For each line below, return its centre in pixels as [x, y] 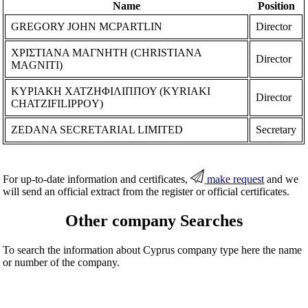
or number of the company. [62, 262]
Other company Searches [154, 220]
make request [234, 179]
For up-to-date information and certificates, [97, 179]
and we [282, 179]
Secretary [276, 129]
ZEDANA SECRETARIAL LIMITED [97, 129]
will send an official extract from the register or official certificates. [146, 191]
